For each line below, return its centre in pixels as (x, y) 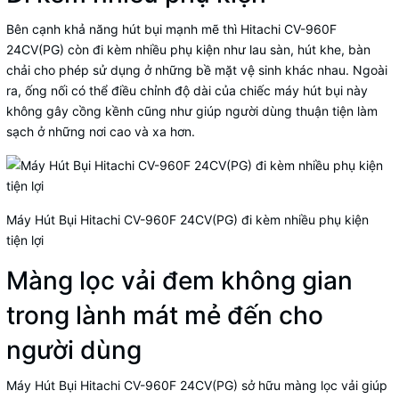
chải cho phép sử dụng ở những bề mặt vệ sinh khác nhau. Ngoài (197, 70)
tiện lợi (25, 240)
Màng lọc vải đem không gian (179, 281)
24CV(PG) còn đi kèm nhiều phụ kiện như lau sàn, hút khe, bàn (188, 50)
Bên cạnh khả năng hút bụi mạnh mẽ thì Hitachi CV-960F (171, 29)
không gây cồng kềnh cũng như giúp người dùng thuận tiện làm (192, 111)
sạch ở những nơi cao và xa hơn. (102, 132)
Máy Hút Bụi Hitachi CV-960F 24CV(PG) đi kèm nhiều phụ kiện (187, 220)
